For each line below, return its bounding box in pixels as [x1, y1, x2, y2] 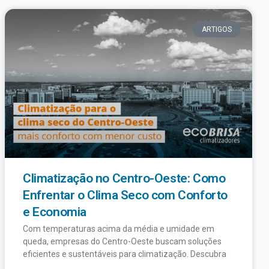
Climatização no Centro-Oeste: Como [23, 171, 226, 186]
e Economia [23, 204, 86, 219]
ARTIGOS [201, 25, 232, 34]
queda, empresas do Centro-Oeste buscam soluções [23, 236, 222, 246]
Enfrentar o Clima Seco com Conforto [23, 187, 228, 202]
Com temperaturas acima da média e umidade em [23, 223, 214, 234]
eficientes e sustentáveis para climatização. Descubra [23, 249, 226, 259]
